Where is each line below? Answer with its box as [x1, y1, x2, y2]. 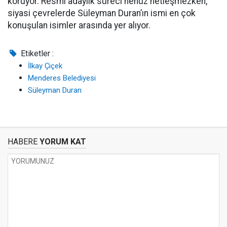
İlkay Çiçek [28, 61, 62, 71]
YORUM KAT [37, 137, 86, 147]
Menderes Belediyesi [28, 73, 96, 83]
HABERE [8, 137, 37, 147]
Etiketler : [19, 49, 54, 59]
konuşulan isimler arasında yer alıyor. [8, 20, 150, 31]
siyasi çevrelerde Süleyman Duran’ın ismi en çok [8, 8, 196, 19]
